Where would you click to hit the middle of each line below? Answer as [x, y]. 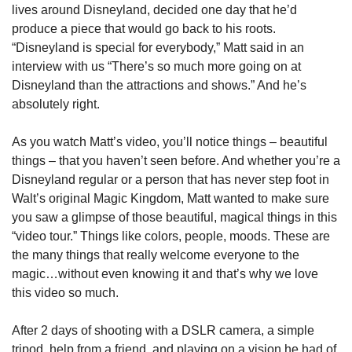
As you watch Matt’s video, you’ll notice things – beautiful [170, 142]
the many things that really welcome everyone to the [156, 255]
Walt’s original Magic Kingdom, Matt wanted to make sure [170, 198]
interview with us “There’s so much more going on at [156, 66]
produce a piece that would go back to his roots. [144, 29]
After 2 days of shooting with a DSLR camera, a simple [163, 330]
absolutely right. [56, 104]
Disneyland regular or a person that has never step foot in [170, 180]
